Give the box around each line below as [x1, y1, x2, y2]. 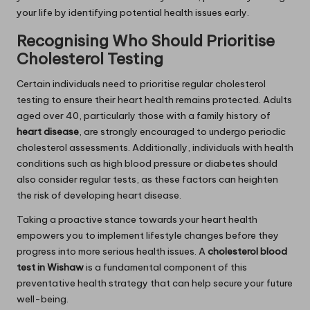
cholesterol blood [208, 245, 287, 258]
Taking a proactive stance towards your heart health [17, 213, 257, 226]
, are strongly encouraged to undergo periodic [79, 125, 286, 138]
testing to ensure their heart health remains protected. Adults [17, 93, 292, 107]
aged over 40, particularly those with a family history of [17, 109, 271, 122]
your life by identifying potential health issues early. [17, 6, 249, 19]
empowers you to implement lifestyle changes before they [17, 229, 279, 242]
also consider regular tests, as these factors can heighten [17, 173, 278, 186]
